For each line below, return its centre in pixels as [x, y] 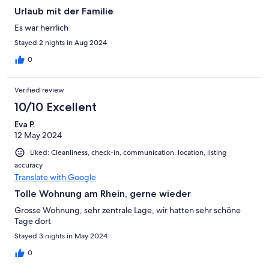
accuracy [29, 165]
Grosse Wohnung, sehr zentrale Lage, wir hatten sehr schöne [128, 210]
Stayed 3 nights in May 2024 [61, 236]
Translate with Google [55, 177]
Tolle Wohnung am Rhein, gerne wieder [103, 194]
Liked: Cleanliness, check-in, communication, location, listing [128, 153]
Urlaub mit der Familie [64, 11]
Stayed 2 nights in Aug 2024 [61, 43]
